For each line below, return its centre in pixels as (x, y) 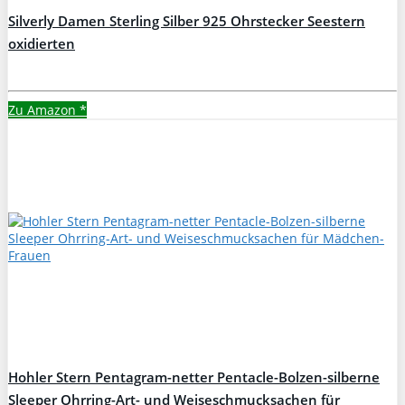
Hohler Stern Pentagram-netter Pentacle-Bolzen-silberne (194, 377)
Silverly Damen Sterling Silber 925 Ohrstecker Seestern (187, 21)
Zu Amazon (44, 109)
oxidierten (42, 43)
